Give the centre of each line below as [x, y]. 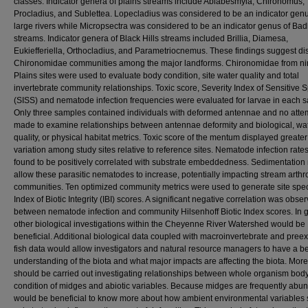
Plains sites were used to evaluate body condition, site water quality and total [156, 75]
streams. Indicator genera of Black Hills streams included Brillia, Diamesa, [151, 38]
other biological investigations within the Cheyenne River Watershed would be [159, 224]
